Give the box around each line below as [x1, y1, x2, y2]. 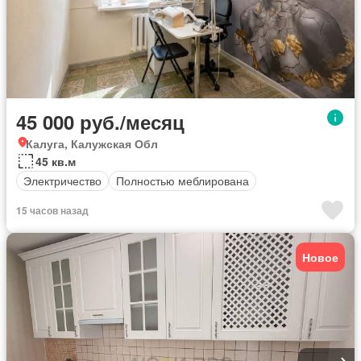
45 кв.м [35, 152, 76, 169]
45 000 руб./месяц [16, 107, 185, 135]
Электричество [23, 172, 102, 189]
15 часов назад [16, 202, 89, 218]
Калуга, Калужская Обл [26, 135, 158, 151]
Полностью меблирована [116, 172, 249, 189]
